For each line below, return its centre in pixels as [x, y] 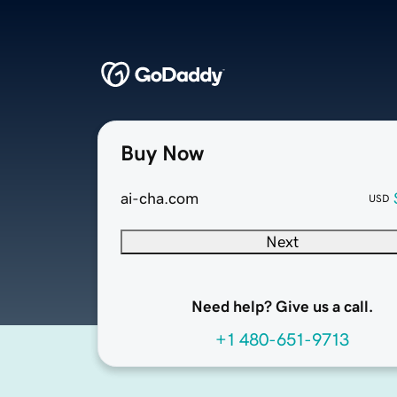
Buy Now [162, 154]
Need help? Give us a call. [282, 307]
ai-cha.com [160, 199]
